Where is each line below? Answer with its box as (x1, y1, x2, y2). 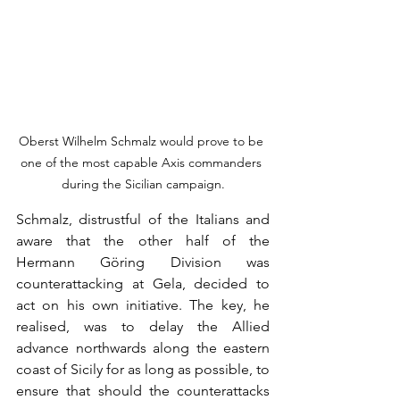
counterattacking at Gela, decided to (16, 275, 270, 293)
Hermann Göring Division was (16, 254, 270, 271)
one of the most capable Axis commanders (21, 154, 265, 171)
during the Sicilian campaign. (61, 176, 225, 193)
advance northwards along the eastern (16, 339, 270, 357)
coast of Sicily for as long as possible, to (16, 361, 270, 379)
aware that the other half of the (16, 232, 270, 250)
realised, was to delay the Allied (16, 318, 270, 336)
